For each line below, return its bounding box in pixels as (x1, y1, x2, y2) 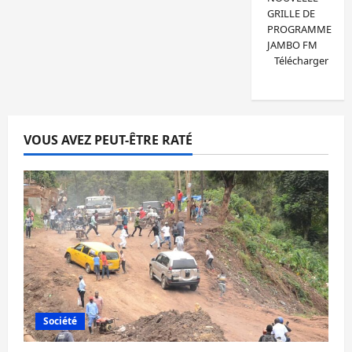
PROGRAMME (266, 22, 332, 36)
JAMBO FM (266, 38, 317, 52)
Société (43, 314, 77, 328)
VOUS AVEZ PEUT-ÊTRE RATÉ (24, 131, 192, 148)
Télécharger (274, 53, 329, 68)
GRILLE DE (266, 6, 315, 20)
